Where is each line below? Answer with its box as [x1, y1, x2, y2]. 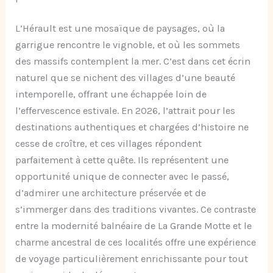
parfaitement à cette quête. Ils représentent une [15, 154, 229, 166]
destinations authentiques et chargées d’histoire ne [15, 121, 249, 133]
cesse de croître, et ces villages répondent [15, 137, 202, 149]
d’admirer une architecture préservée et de [15, 186, 207, 199]
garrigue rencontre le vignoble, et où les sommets [15, 38, 241, 51]
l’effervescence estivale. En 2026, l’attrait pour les [15, 104, 236, 116]
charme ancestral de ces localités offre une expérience [15, 236, 257, 248]
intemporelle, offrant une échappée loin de [15, 88, 207, 100]
